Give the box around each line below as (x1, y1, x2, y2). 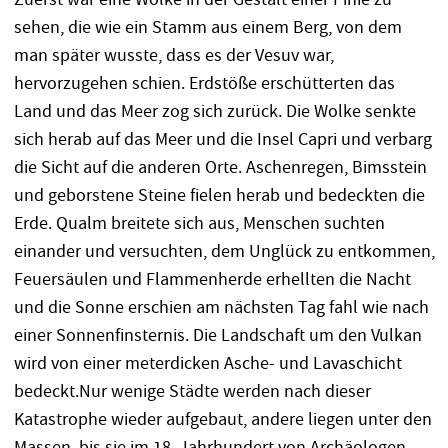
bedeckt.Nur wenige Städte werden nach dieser (13, 379, 371, 403)
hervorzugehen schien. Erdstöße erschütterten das (13, 71, 395, 95)
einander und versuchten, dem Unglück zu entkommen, (13, 239, 435, 263)
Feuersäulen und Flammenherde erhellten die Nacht (13, 267, 411, 291)
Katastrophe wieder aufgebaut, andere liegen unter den (13, 407, 432, 431)
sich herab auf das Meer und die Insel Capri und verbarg (13, 127, 432, 151)
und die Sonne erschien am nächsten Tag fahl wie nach (13, 295, 429, 319)
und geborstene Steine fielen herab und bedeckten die (13, 183, 425, 207)
